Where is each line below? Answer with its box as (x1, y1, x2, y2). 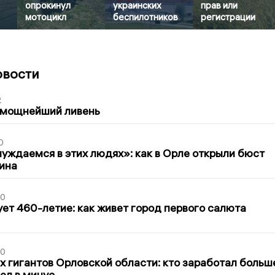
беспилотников (113, 11, 179, 23)
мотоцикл (25, 11, 67, 23)
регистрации (201, 11, 256, 23)
